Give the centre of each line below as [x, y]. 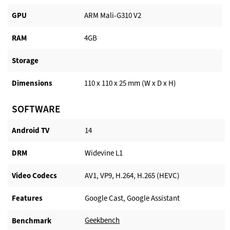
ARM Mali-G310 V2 [112, 16]
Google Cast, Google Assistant [132, 198]
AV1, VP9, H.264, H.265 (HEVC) [132, 176]
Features [27, 198]
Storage [25, 60]
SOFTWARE [36, 109]
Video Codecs [34, 175]
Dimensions [32, 83]
